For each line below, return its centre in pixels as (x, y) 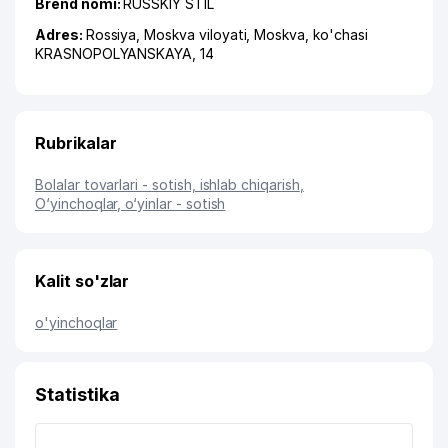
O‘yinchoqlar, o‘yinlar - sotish (130, 203)
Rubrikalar (76, 143)
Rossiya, (115, 34)
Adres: (60, 34)
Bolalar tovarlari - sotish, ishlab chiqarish (167, 184)
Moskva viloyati (195, 34)
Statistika (77, 394)
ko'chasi (340, 34)
